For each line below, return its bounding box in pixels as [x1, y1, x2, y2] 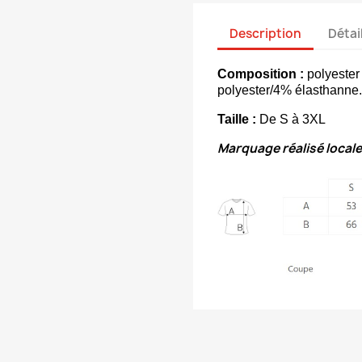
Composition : [217, 67, 304, 81]
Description [229, 24, 301, 42]
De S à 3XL [256, 112, 326, 126]
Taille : [217, 112, 256, 126]
